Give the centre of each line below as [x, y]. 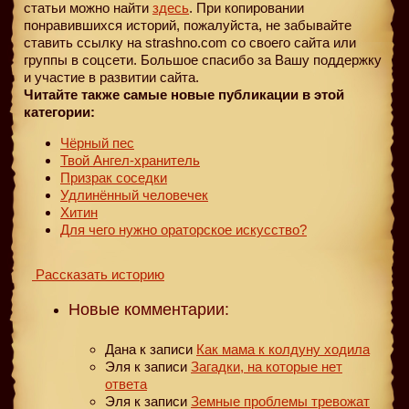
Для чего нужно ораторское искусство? [184, 229]
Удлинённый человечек [134, 194]
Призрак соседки [114, 177]
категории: [59, 111]
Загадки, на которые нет [267, 366]
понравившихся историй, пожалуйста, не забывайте [188, 25]
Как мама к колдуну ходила [283, 349]
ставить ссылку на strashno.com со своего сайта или [190, 42]
